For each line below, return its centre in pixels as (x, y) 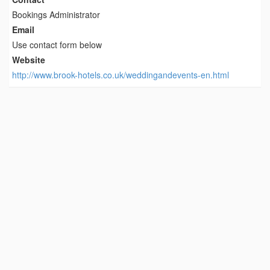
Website (29, 60)
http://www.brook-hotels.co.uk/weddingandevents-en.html (121, 75)
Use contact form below (57, 45)
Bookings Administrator (56, 15)
